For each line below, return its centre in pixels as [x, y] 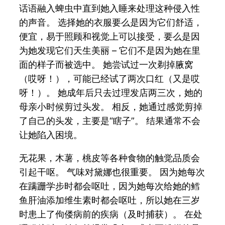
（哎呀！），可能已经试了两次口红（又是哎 [110, 78]
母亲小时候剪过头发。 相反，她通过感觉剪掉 [111, 106]
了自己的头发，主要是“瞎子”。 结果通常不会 [110, 121]
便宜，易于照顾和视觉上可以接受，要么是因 [110, 36]
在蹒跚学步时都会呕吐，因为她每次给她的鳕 [110, 186]
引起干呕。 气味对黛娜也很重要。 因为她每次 [112, 172]
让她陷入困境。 [51, 135]
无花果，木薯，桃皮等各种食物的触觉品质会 [110, 158]
